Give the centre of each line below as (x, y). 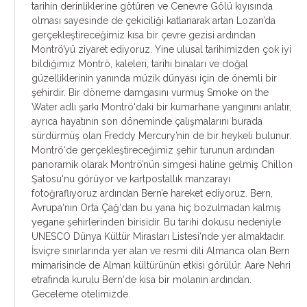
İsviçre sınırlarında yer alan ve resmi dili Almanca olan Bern (161, 251)
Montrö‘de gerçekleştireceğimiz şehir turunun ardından (153, 150)
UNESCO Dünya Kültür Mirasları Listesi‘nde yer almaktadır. (158, 236)
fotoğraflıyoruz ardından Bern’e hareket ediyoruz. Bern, (152, 193)
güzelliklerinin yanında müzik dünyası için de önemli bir (154, 78)
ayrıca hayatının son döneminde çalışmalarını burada (147, 121)
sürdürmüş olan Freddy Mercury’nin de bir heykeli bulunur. (161, 136)
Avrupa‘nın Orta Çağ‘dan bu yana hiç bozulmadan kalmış (156, 208)
